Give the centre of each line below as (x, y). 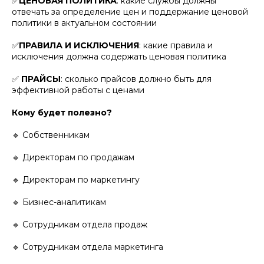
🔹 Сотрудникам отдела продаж (80, 224)
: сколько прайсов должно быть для (136, 79)
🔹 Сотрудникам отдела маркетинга (88, 247)
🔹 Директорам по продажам (73, 157)
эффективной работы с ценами (78, 90)
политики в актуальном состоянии (84, 23)
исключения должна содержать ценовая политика (119, 56)
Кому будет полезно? (62, 112)
